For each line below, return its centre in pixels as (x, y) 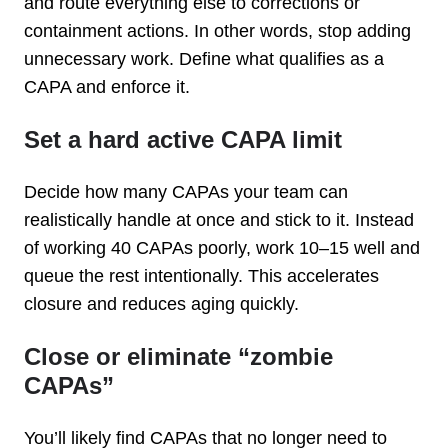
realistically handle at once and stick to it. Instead (219, 219)
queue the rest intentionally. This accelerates (201, 275)
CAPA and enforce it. (107, 86)
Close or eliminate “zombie (178, 356)
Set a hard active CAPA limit (183, 139)
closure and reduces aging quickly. (161, 303)
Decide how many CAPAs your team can (186, 191)
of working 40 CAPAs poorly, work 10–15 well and (222, 247)
